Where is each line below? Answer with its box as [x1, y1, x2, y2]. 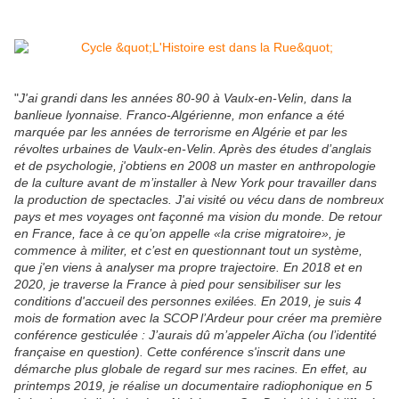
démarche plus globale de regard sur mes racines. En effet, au [14, 362, 367, 377]
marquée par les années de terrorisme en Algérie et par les [14, 125, 347, 140]
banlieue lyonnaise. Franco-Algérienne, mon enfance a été [14, 108, 345, 123]
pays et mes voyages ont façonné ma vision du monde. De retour [14, 209, 382, 224]
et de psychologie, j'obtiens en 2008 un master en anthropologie [14, 159, 376, 174]
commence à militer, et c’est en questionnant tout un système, [14, 243, 362, 258]
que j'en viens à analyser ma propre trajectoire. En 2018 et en [14, 260, 362, 275]
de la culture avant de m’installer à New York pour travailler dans [14, 175, 377, 191]
